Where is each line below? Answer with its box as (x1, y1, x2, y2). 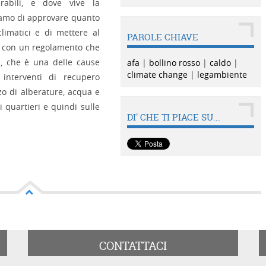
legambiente (197, 69, 247, 80)
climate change (126, 69, 188, 80)
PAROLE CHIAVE (126, 31, 198, 43)
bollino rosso (148, 57, 200, 68)
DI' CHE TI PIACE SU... (126, 111, 220, 123)
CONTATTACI (99, 238, 167, 254)
